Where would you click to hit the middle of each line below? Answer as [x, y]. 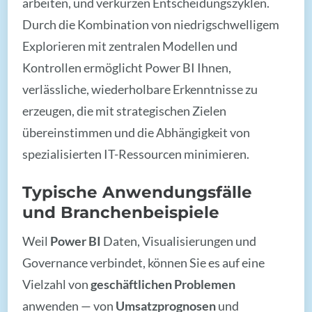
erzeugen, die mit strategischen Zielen [125, 111]
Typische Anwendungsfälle [138, 192]
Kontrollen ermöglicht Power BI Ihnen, [127, 68]
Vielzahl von [57, 284]
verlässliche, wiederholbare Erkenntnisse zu [140, 89]
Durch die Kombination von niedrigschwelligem [151, 25]
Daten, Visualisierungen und [179, 241]
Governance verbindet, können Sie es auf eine [144, 262]
